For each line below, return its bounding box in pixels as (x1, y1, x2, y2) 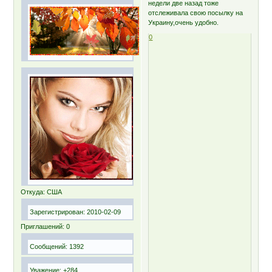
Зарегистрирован (30, 208, 84, 216)
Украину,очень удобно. (148, 19, 219, 26)
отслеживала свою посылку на (148, 9, 243, 16)
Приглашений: (21, 222, 65, 230)
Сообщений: (30, 242, 68, 250)
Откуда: (21, 188, 46, 195)
